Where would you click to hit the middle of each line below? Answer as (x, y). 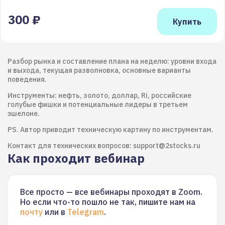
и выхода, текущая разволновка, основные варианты (99, 70)
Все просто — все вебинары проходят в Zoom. (111, 192)
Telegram (86, 212)
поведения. (27, 79)
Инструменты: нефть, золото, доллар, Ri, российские (99, 95)
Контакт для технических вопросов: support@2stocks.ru (104, 146)
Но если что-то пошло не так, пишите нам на (108, 202)
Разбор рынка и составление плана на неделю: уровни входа (112, 61)
